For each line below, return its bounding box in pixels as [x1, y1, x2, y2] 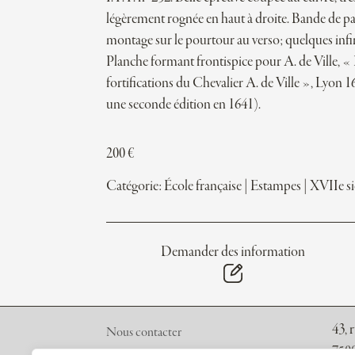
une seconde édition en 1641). [106, 96, 261, 113]
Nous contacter [106, 325, 182, 340]
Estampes [250, 178, 302, 196]
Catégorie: [106, 178, 165, 196]
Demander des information [160, 243, 305, 261]
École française [164, 178, 242, 196]
